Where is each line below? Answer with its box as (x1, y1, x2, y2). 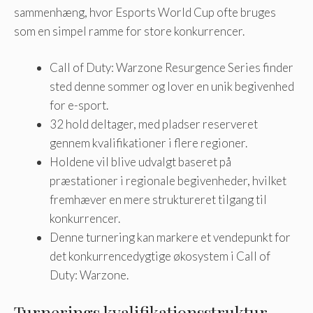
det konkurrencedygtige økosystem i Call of (50, 249, 270, 264)
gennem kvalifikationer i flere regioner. (50, 136, 247, 151)
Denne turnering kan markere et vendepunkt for (50, 230, 291, 245)
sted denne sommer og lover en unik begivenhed (50, 79, 294, 94)
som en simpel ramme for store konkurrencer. (14, 23, 245, 38)
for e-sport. (50, 98, 108, 113)
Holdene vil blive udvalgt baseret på (50, 154, 231, 170)
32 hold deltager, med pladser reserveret (50, 117, 258, 132)
